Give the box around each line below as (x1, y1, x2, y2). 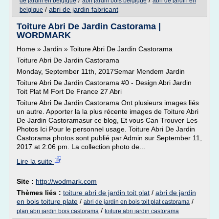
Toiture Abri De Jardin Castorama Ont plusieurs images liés (17, 99, 199, 107)
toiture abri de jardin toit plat (63, 189, 150, 197)
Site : (17, 177, 36, 185)
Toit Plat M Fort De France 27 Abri (17, 88, 122, 95)
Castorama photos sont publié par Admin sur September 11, (17, 134, 202, 142)
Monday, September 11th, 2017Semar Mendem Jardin (17, 67, 185, 75)
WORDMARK (17, 30, 71, 40)
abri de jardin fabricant (49, 5, 118, 13)
